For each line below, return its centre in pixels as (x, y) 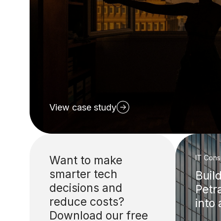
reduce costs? (87, 202)
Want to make (86, 161)
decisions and (86, 188)
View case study (83, 108)
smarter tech (83, 174)
